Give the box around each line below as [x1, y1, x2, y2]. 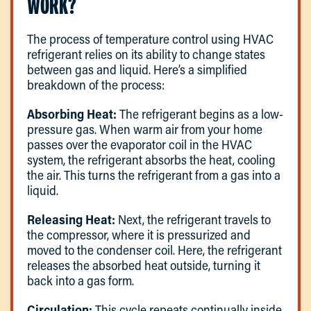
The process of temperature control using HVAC [27, 31, 274, 48]
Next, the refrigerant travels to [118, 211, 271, 228]
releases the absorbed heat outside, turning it [27, 257, 260, 274]
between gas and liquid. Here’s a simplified [27, 61, 247, 78]
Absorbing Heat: [27, 106, 117, 123]
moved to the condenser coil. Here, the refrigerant [27, 242, 282, 259]
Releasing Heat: [27, 211, 118, 228]
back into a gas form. [27, 272, 134, 289]
